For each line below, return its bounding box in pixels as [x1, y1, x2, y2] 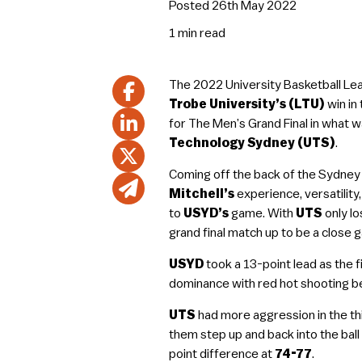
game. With [229, 207, 297, 220]
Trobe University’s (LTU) [169, 98, 326, 111]
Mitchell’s [169, 187, 235, 200]
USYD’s [183, 207, 229, 220]
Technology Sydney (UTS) [169, 137, 336, 149]
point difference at [169, 347, 276, 360]
